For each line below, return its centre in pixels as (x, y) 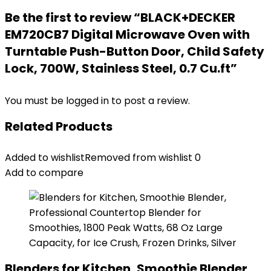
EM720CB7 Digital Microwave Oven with (127, 34)
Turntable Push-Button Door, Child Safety (135, 51)
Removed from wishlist (139, 158)
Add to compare (44, 173)
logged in (89, 101)
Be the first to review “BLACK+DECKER (120, 18)
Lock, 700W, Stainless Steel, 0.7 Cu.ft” (121, 68)
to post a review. (151, 101)
